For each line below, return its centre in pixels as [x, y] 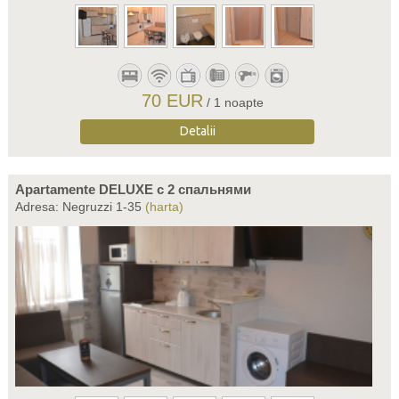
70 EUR [173, 101]
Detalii [197, 131]
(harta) [164, 207]
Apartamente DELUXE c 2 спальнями [133, 189]
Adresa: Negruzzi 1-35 [80, 207]
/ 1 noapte [236, 102]
